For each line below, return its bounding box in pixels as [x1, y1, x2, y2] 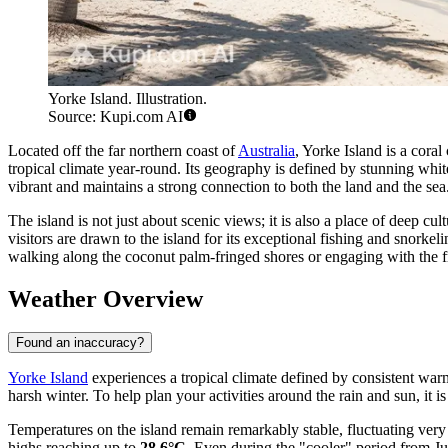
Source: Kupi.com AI [48, 107, 183, 125]
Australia [238, 141, 295, 159]
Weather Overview [8, 285, 203, 312]
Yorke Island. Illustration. [48, 89, 207, 107]
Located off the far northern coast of [8, 141, 238, 159]
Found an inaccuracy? [16, 335, 144, 351]
